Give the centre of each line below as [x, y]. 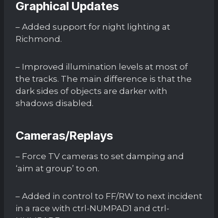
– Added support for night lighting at [93, 27]
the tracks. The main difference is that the [104, 79]
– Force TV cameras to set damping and [100, 156]
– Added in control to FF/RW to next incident [109, 196]
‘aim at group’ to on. [57, 168]
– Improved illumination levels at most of [102, 66]
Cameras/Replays [64, 135]
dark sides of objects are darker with [91, 91]
